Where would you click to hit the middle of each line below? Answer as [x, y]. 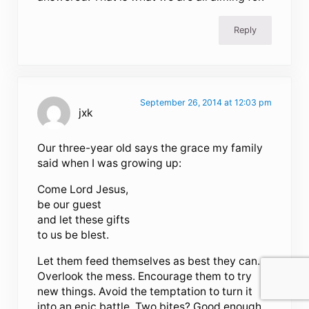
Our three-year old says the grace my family [150, 148]
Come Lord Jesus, [83, 190]
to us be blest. [73, 235]
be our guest [70, 205]
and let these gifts [84, 220]
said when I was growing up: [110, 163]
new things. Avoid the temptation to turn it [145, 292]
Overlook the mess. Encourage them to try [145, 277]
